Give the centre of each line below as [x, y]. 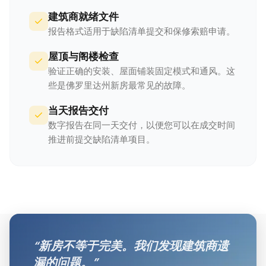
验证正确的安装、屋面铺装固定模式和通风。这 [142, 71]
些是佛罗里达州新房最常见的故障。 [119, 85]
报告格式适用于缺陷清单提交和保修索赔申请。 [142, 31]
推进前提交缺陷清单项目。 [102, 140]
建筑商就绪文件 [83, 17]
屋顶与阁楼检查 [83, 56]
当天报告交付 [78, 110]
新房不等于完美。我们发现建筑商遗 [134, 246]
